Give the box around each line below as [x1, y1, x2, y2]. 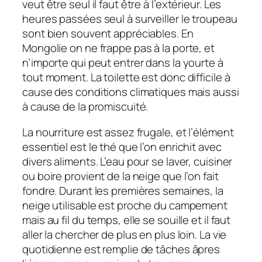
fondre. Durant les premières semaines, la [22, 182, 223, 198]
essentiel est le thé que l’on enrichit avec [22, 139, 222, 154]
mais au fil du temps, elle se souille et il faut [22, 212, 231, 227]
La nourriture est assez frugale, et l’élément [22, 124, 234, 140]
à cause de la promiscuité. [22, 99, 149, 115]
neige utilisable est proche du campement [22, 197, 227, 213]
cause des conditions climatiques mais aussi [22, 84, 239, 100]
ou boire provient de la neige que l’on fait [22, 168, 219, 184]
